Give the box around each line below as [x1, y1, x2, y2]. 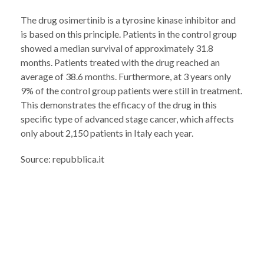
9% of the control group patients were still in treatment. [21, 85, 242, 96]
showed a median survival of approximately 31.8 [21, 42, 213, 54]
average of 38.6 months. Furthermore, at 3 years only [21, 71, 231, 82]
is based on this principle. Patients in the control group [21, 28, 237, 39]
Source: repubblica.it [21, 153, 104, 164]
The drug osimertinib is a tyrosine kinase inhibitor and [21, 14, 236, 25]
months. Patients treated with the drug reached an [21, 57, 220, 68]
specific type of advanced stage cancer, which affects [21, 113, 234, 124]
